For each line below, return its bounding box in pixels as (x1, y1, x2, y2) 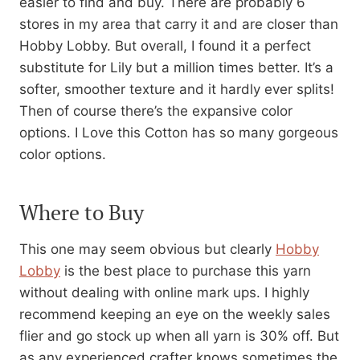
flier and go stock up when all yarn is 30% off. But (19, 328, 339, 345)
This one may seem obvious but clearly (19, 241, 276, 258)
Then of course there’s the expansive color (19, 103, 292, 120)
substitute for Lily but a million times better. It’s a (19, 59, 333, 76)
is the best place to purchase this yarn (60, 263, 311, 280)
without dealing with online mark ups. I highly (19, 284, 309, 301)
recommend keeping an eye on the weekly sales (19, 306, 330, 323)
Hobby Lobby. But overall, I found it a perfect (19, 38, 311, 55)
